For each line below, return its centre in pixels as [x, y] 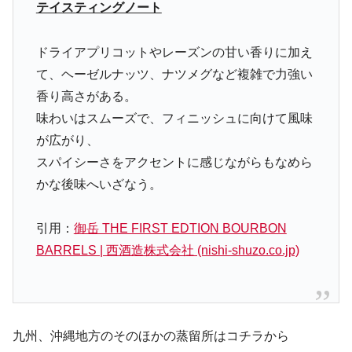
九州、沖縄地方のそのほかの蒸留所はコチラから [151, 336]
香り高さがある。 [86, 96]
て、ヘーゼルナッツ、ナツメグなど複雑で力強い [174, 74]
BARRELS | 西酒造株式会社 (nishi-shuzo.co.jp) [167, 251]
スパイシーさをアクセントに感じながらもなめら [174, 162]
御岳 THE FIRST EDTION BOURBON [180, 229]
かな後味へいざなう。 [99, 184]
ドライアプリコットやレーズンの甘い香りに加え [174, 52]
